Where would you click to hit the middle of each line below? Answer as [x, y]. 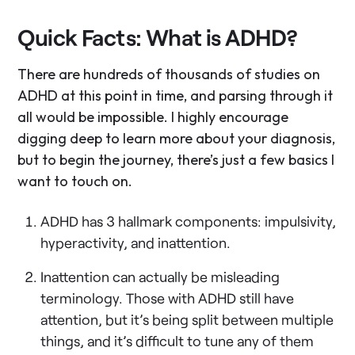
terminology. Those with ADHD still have [168, 298]
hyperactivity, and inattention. [136, 242]
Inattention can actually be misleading [160, 276]
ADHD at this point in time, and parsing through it [176, 95]
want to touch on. [75, 181]
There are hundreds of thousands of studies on [169, 74]
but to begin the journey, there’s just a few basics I [176, 159]
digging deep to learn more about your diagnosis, [177, 138]
